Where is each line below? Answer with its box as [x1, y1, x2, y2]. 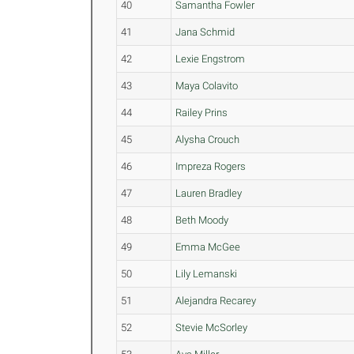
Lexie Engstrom [175, 53, 246, 65]
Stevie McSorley [175, 322, 248, 333]
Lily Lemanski [175, 268, 238, 280]
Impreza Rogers [175, 160, 247, 172]
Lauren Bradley [175, 187, 243, 199]
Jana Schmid [175, 26, 235, 38]
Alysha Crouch [175, 134, 240, 145]
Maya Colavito [175, 80, 239, 92]
